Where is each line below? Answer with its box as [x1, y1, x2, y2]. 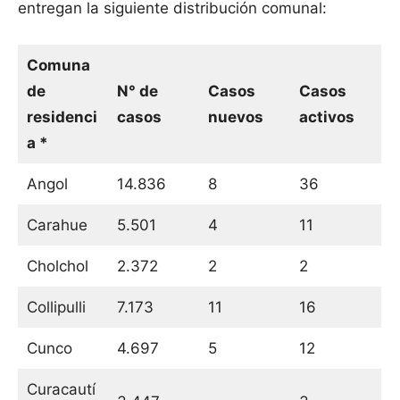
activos [298, 108, 354, 127]
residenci [26, 108, 97, 127]
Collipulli [26, 298, 86, 317]
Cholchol [26, 257, 88, 276]
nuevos [207, 108, 263, 127]
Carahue [26, 216, 87, 235]
